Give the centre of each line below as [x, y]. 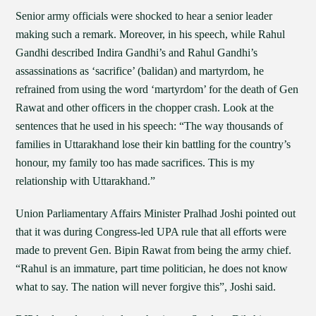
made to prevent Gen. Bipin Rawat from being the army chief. [154, 250]
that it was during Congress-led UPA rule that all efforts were [151, 232]
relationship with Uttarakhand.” [86, 181]
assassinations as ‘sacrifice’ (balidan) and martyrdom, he [140, 71]
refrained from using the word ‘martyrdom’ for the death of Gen [157, 89]
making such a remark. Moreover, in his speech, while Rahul [151, 34]
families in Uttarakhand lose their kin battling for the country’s [153, 144]
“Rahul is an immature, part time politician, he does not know [152, 268]
